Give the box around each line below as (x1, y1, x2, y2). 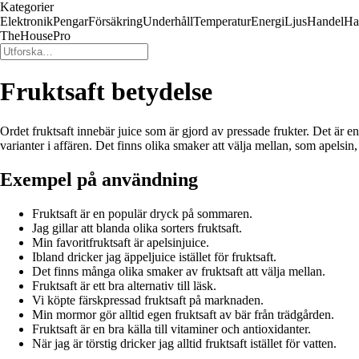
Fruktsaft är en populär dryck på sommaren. (32, 206, 252, 220)
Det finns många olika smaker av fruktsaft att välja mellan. (32, 264, 325, 278)
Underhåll (143, 14, 193, 28)
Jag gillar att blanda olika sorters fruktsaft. (32, 220, 242, 235)
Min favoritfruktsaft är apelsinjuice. (32, 235, 209, 249)
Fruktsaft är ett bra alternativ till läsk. (32, 278, 216, 292)
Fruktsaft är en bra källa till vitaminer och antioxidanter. (32, 321, 311, 336)
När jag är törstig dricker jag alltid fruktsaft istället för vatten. (32, 336, 337, 350)
